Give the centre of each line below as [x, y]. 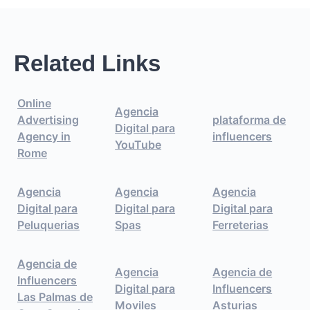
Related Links [87, 63]
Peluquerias [48, 225]
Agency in [44, 136]
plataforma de [249, 119]
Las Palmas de [55, 297]
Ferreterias [241, 225]
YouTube [138, 144]
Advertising [48, 119]
